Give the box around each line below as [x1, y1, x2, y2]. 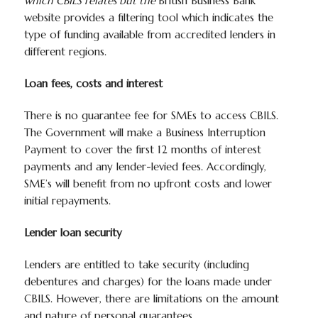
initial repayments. [23, 194, 111, 207]
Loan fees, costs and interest [23, 77, 163, 90]
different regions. [23, 45, 106, 58]
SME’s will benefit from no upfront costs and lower [23, 177, 272, 190]
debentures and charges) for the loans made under [23, 275, 272, 288]
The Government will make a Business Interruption [23, 126, 265, 139]
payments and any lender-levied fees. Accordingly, [23, 160, 266, 173]
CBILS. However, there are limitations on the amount [23, 292, 279, 305]
